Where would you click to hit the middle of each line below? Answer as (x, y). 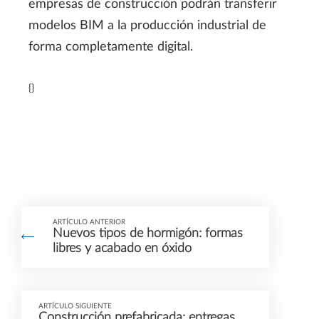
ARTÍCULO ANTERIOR (89, 223)
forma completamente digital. (111, 47)
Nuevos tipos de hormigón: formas (148, 234)
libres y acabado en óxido (122, 249)
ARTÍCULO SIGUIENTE (75, 307)
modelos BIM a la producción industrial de (147, 26)
